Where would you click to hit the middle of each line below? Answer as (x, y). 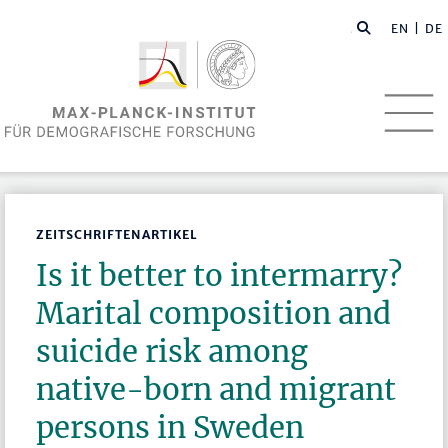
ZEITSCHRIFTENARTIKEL (117, 235)
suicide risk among (172, 352)
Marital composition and (214, 314)
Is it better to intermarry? (219, 276)
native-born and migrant (216, 390)
